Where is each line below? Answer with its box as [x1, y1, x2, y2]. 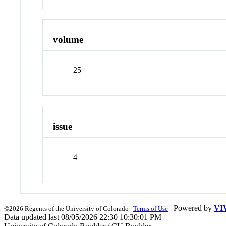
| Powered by [168, 203, 214, 212]
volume [53, 34, 84, 45]
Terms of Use [133, 204, 168, 212]
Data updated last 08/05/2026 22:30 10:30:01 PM [4, 212, 161, 221]
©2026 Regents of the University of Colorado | [4, 204, 133, 212]
